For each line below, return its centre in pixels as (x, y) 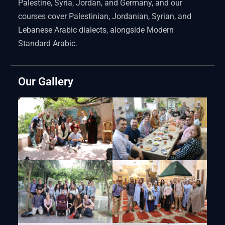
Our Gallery (46, 81)
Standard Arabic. (48, 43)
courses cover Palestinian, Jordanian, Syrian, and (105, 16)
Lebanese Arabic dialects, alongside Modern (96, 30)
